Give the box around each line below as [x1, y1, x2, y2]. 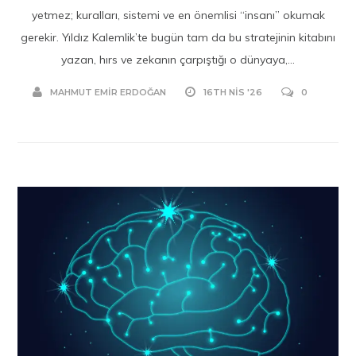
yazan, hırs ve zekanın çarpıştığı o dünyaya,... [61, 52, 295, 67]
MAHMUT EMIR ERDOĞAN [50, 86, 166, 98]
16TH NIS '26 [203, 86, 262, 98]
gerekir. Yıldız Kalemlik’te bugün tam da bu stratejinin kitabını [21, 29, 335, 44]
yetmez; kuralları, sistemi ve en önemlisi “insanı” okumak [31, 7, 325, 22]
